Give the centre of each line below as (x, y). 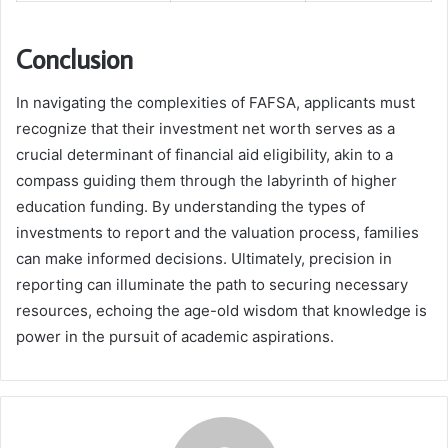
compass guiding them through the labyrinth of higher (206, 181)
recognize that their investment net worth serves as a (205, 129)
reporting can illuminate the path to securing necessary (212, 285)
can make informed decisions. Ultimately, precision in (204, 259)
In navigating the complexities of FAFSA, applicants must (215, 103)
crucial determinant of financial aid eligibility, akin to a (204, 155)
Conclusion (74, 58)
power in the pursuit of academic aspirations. (175, 337)
